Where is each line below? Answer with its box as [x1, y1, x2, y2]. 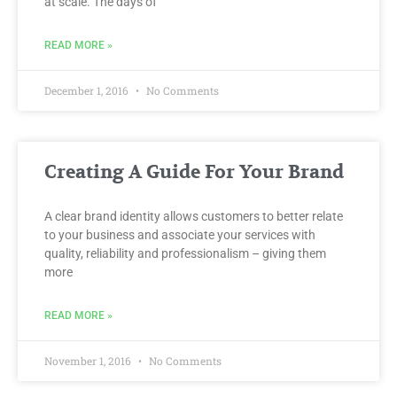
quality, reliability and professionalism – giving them [44, 246, 326, 261]
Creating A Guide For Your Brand [44, 160, 344, 185]
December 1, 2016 [44, 83, 131, 98]
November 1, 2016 [44, 354, 134, 369]
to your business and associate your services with [44, 228, 315, 243]
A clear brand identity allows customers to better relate [44, 209, 343, 224]
